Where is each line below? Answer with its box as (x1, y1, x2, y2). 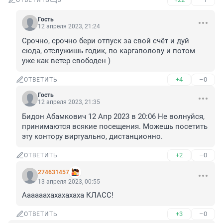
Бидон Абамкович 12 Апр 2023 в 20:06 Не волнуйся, (22, 112, 205, 121)
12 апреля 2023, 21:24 (38, 23, 100, 30)
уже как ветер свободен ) (22, 56, 111, 66)
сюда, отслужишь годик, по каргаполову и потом (22, 46, 195, 56)
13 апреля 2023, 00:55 (38, 178, 100, 186)
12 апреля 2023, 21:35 (38, 99, 100, 106)
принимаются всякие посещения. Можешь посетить (22, 122, 208, 131)
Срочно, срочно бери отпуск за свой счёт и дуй (22, 36, 189, 46)
